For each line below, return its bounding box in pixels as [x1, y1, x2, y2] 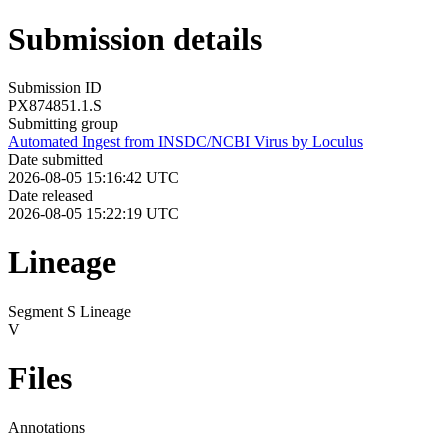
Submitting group [8, 114, 118, 132]
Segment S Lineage [8, 302, 131, 320]
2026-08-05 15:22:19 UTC [8, 204, 179, 222]
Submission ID [8, 78, 102, 96]
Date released [8, 186, 93, 204]
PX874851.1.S [8, 96, 102, 114]
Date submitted [8, 150, 103, 168]
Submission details [8, 20, 262, 57]
